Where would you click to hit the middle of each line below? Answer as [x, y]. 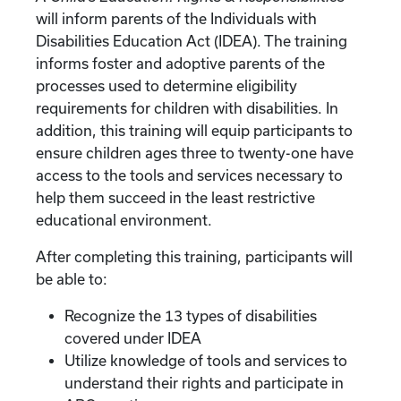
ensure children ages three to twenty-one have [195, 153]
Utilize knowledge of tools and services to [206, 360]
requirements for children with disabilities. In [187, 108]
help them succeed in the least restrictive [175, 197]
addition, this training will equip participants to [194, 130]
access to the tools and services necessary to [189, 175]
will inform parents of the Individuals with [176, 18]
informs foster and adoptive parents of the [180, 63]
